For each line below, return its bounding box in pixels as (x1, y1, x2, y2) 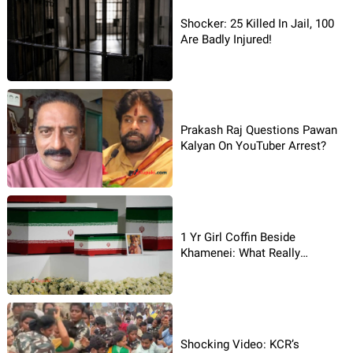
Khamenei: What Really (180, 246, 300, 261)
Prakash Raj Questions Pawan (180, 123, 337, 138)
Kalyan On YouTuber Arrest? (180, 139, 326, 154)
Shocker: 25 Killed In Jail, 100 (180, 16, 334, 31)
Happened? (180, 262, 239, 277)
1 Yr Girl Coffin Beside (180, 230, 295, 245)
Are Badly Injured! (180, 32, 272, 46)
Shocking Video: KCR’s (180, 336, 299, 351)
